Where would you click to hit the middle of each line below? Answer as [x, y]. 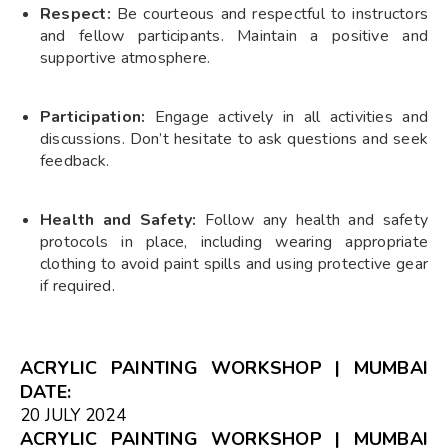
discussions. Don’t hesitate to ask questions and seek [234, 138]
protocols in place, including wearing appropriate [234, 241]
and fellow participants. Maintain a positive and [234, 35]
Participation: [93, 116]
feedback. [75, 160]
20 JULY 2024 [73, 415]
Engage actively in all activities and [286, 116]
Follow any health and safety [312, 219]
